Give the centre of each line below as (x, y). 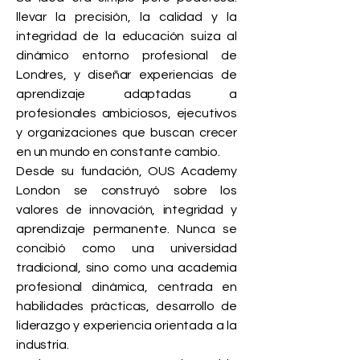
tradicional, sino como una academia (127, 268)
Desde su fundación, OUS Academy (127, 171)
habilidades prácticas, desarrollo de (127, 306)
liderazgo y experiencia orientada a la (127, 325)
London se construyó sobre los (127, 190)
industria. (43, 345)
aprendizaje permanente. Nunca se (127, 229)
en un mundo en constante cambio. (118, 152)
